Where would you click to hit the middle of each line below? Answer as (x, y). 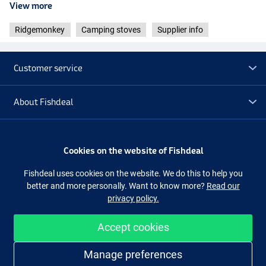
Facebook (119, 206)
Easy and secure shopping (190, 253)
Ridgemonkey (40, 29)
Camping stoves (111, 29)
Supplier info (180, 29)
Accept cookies (133, 227)
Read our (223, 186)
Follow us (33, 205)
